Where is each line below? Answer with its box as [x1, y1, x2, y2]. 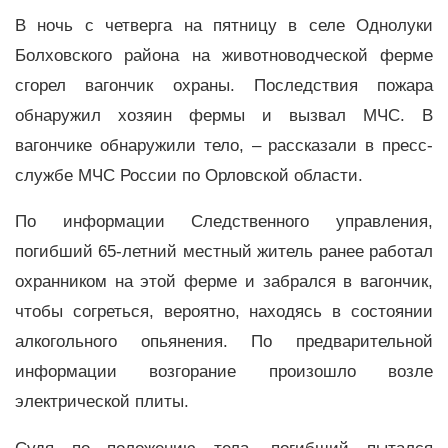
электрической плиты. [15, 392, 189, 412]
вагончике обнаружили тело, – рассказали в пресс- [15, 135, 433, 155]
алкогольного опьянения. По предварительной [15, 332, 433, 352]
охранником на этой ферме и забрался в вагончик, [15, 272, 433, 292]
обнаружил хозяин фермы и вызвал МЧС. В [15, 105, 433, 125]
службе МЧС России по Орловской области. [15, 165, 363, 185]
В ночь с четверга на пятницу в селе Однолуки [15, 15, 433, 35]
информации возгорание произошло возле [15, 362, 433, 382]
